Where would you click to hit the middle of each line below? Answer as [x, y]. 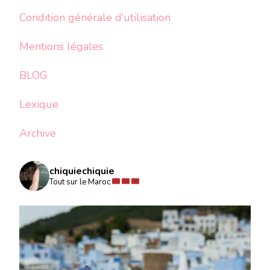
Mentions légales [61, 46]
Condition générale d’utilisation [95, 17]
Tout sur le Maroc [81, 182]
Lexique [39, 104]
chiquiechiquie [82, 171]
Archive [38, 133]
